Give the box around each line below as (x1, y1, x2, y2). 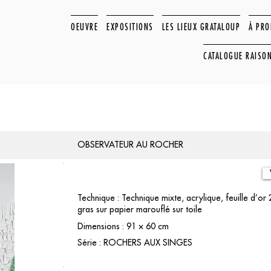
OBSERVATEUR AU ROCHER (77, 139, 183, 150)
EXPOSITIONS (106, 21, 154, 32)
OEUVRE (71, 21, 99, 32)
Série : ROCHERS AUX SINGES (77, 237, 192, 248)
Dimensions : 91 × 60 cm (77, 221, 169, 232)
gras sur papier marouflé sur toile (77, 204, 202, 215)
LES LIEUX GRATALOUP (162, 21, 241, 32)
